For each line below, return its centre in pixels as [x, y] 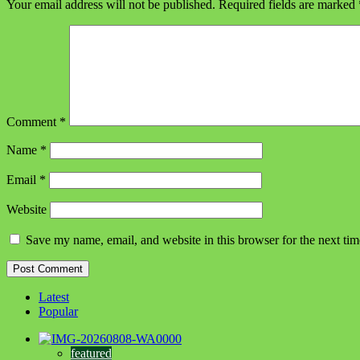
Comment [33, 121]
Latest [54, 297]
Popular [58, 311]
